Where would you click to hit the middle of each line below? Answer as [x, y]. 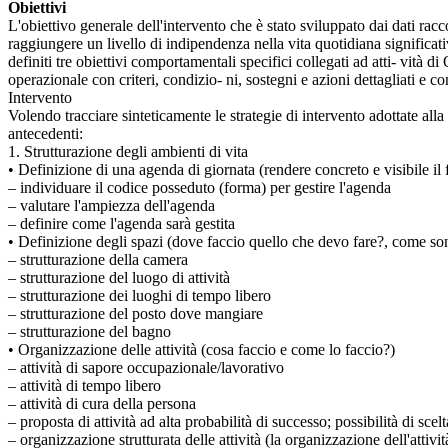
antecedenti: [45, 134]
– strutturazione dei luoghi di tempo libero [139, 296]
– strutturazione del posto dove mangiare [135, 314]
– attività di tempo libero [84, 386]
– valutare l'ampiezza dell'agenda [111, 206]
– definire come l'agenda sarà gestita [121, 224]
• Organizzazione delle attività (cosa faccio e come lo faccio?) [201, 350]
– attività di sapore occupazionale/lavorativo [146, 368]
